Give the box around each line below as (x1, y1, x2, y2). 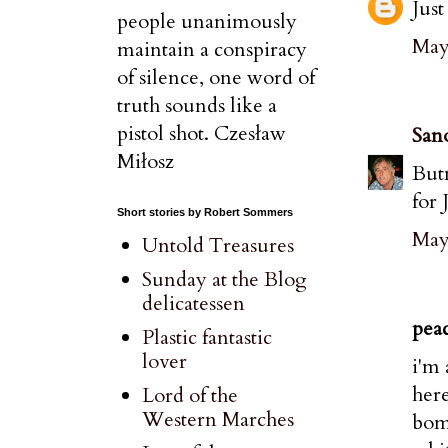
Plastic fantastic (142, 324, 272, 351)
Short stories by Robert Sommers (117, 206, 293, 218)
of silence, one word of (117, 64, 315, 91)
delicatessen (142, 290, 245, 317)
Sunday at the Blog (142, 266, 307, 293)
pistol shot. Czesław (117, 120, 286, 147)
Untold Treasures (142, 232, 294, 259)
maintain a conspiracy (117, 36, 307, 63)
